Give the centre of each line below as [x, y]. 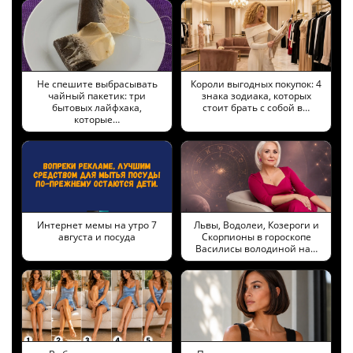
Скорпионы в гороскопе [256, 237]
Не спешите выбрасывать [97, 84]
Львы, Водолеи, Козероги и [256, 225]
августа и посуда [97, 237]
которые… [97, 120]
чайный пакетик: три [97, 96]
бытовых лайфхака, [97, 108]
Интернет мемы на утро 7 [97, 225]
